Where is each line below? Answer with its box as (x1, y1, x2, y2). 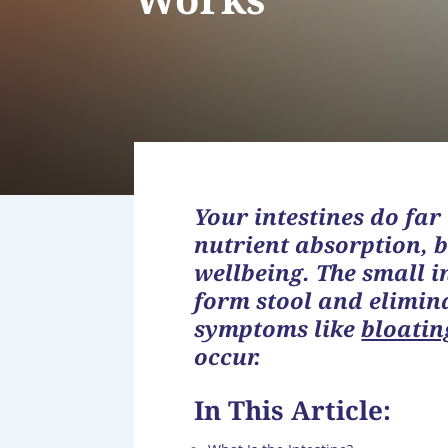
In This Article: (194, 391, 392, 428)
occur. (194, 340, 262, 371)
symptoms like (194, 312, 362, 343)
